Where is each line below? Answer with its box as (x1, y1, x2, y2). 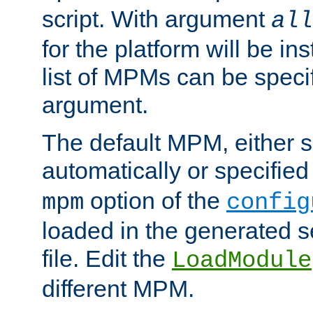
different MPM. (42, 275, 194, 302)
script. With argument (42, 5, 271, 32)
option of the (84, 187, 226, 214)
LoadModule (172, 247, 312, 274)
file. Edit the (42, 245, 172, 272)
